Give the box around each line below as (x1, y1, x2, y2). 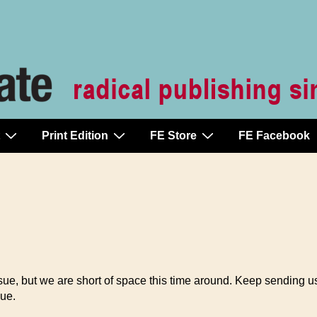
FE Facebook (238, 129, 310, 142)
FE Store (150, 129, 197, 142)
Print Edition (42, 129, 108, 142)
